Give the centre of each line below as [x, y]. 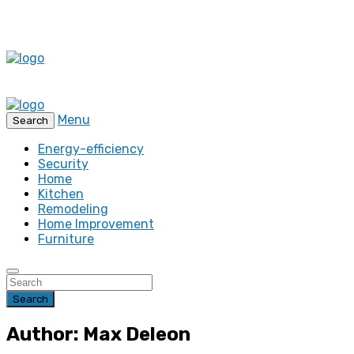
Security [63, 164]
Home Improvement [96, 224]
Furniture [66, 239]
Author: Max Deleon [98, 334]
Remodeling [73, 209]
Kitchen [61, 194]
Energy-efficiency [91, 149]
